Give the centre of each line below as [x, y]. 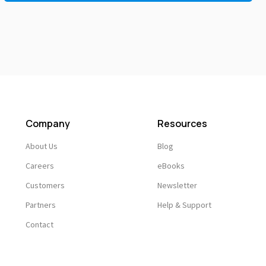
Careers [40, 166]
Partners [41, 205]
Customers [45, 186]
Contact [39, 225]
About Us [42, 146]
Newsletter [177, 186]
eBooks [171, 166]
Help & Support [184, 205]
